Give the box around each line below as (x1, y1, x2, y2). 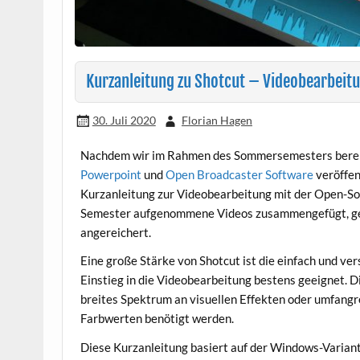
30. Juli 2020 (92, 112, 156, 127)
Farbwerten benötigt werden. (80, 311, 235, 326)
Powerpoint (80, 166, 142, 182)
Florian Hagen (181, 112, 252, 127)
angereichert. (80, 224, 152, 239)
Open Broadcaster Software (166, 166, 314, 182)
